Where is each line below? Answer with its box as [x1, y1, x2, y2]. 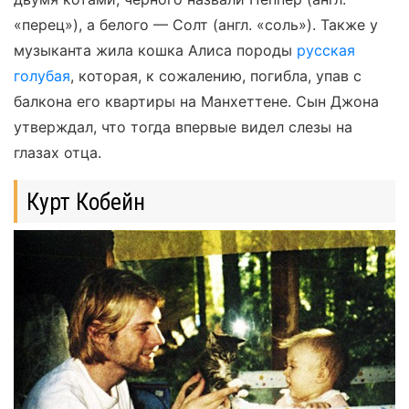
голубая [14, 67, 70, 86]
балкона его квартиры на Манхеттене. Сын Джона [14, 92, 379, 111]
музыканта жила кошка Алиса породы [14, 41, 297, 60]
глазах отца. [14, 143, 101, 163]
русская [297, 41, 355, 60]
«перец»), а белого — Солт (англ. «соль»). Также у [14, 16, 378, 35]
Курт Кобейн [26, 187, 145, 215]
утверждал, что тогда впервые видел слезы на [14, 118, 352, 137]
